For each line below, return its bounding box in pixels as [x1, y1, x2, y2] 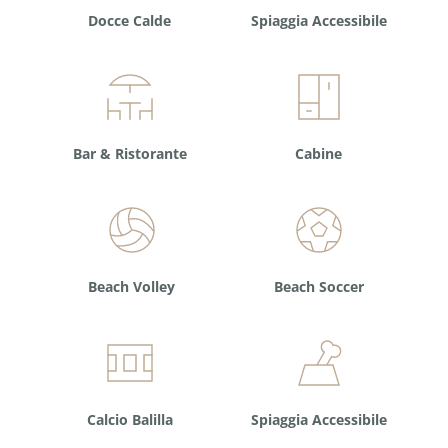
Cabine [295, 144, 342, 164]
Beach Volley [88, 277, 176, 297]
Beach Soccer [274, 277, 365, 297]
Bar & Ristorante [72, 144, 187, 164]
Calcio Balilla [86, 410, 173, 430]
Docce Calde [88, 11, 171, 31]
